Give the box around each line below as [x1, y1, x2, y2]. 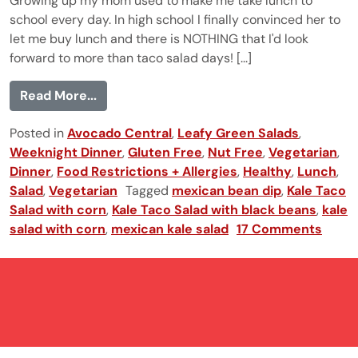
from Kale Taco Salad [96, 86, 225, 103]
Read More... [20, 86, 97, 104]
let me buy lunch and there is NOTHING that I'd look [10, 30, 308, 47]
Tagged [125, 181, 172, 199]
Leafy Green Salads [177, 124, 299, 141]
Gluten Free [128, 143, 202, 161]
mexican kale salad [111, 220, 229, 237]
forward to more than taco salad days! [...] [10, 49, 252, 66]
